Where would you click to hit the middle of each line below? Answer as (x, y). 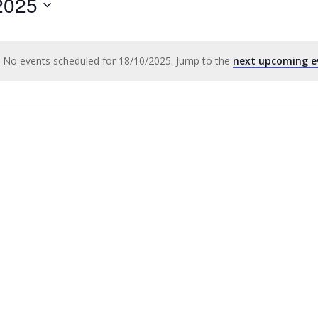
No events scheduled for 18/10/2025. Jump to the (117, 61)
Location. (102, 28)
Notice (176, 67)
